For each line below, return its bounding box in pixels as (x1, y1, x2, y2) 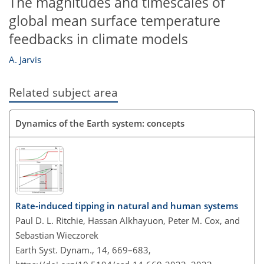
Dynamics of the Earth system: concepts (15, 117, 184, 129)
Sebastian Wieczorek (15, 229, 98, 241)
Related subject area (9, 85, 118, 100)
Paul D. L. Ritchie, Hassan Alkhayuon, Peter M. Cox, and (15, 214, 240, 226)
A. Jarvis (9, 54, 41, 66)
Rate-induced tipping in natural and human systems (15, 200, 238, 212)
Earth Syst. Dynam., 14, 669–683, (15, 244, 151, 256)
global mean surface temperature (9, 11, 220, 30)
